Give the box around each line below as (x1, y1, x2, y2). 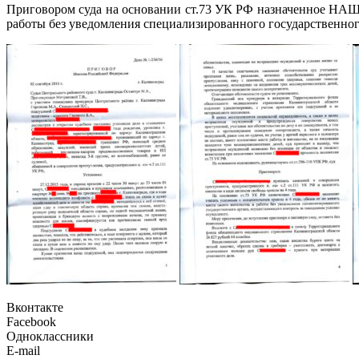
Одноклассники (6, 329, 94, 344)
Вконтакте (6, 301, 63, 315)
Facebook (6, 315, 56, 329)
